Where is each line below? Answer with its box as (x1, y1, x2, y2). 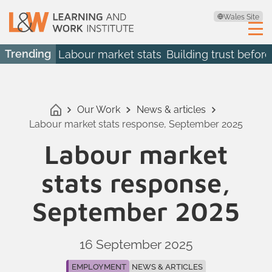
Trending (5, 47, 52, 61)
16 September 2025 (80, 237, 192, 252)
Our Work (77, 104, 121, 116)
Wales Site (223, 12, 259, 21)
